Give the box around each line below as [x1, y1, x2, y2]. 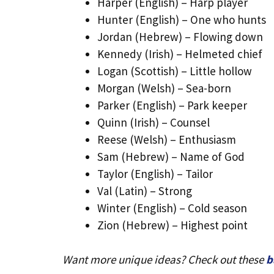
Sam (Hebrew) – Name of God [97, 149, 245, 164]
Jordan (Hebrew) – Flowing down [97, 29, 263, 44]
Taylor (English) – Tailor [97, 166, 213, 181]
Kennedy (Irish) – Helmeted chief [97, 46, 262, 61]
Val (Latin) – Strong [97, 183, 192, 198]
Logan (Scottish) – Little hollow [97, 63, 252, 78]
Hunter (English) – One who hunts [97, 12, 266, 27]
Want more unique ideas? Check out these [62, 252, 266, 267]
